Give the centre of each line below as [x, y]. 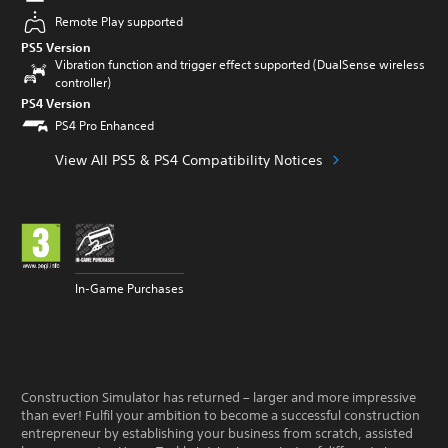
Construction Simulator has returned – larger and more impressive [218, 397]
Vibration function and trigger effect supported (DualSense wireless [240, 64]
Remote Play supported [119, 21]
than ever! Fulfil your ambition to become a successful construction [220, 415]
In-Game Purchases [129, 288]
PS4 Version [56, 103]
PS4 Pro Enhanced [104, 125]
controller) [83, 82]
